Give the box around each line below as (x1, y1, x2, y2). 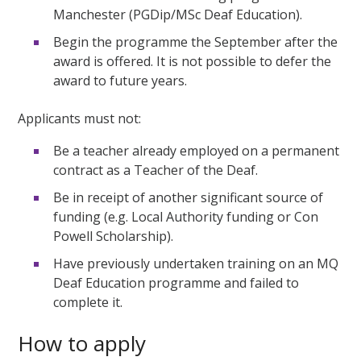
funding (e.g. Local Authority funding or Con (53, 207, 319, 226)
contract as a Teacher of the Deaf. (53, 160, 259, 179)
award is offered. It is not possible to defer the (53, 52, 332, 70)
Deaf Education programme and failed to (53, 273, 300, 292)
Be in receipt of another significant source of (53, 188, 324, 206)
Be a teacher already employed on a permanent (53, 141, 340, 160)
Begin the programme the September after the (53, 32, 338, 51)
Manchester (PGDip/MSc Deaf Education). (53, 5, 303, 23)
